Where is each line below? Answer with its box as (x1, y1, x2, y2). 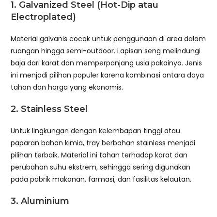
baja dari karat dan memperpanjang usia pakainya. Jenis (11, 58, 202, 68)
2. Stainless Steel (11, 103, 88, 114)
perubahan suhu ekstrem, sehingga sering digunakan (11, 162, 191, 172)
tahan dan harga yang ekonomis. (11, 82, 124, 92)
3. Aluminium (11, 195, 70, 206)
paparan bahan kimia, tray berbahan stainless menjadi (11, 138, 196, 148)
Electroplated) (11, 11, 77, 22)
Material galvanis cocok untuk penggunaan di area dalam (11, 33, 206, 44)
